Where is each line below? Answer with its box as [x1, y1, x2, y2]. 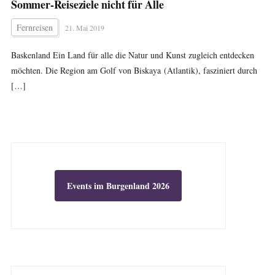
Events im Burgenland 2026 [67, 179, 170, 192]
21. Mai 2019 [64, 23, 104, 33]
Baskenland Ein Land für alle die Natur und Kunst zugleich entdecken [10, 49, 254, 61]
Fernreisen [16, 21, 53, 33]
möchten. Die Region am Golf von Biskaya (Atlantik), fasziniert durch [10, 64, 257, 76]
